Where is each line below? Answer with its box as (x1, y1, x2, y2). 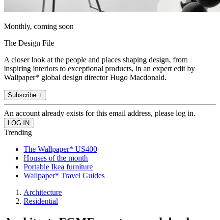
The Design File (4, 38, 54, 47)
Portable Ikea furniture (24, 162, 93, 171)
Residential (24, 196, 58, 205)
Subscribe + (8, 91, 42, 99)
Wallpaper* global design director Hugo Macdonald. (4, 73, 166, 82)
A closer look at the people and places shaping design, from (4, 55, 188, 64)
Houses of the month (24, 153, 88, 162)
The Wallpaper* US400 (24, 144, 97, 153)
